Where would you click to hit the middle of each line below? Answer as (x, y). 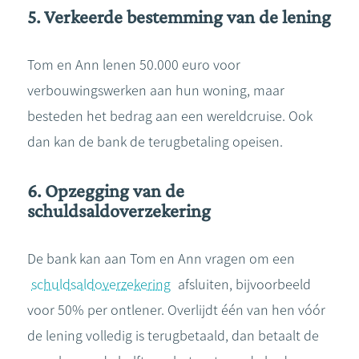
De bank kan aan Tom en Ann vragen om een (161, 259)
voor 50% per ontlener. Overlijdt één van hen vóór (176, 310)
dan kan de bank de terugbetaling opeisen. (155, 142)
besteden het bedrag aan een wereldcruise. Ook (170, 116)
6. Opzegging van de (106, 190)
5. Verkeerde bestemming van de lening (179, 16)
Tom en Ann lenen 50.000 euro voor (134, 65)
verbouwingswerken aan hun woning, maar (156, 91)
